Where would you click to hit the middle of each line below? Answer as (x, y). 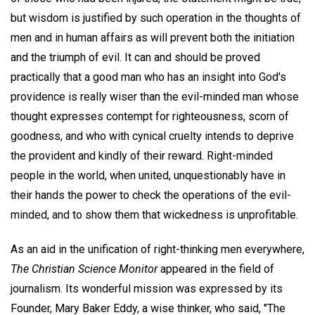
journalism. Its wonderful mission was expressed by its (147, 288)
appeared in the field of (216, 269)
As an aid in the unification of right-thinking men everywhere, (157, 249)
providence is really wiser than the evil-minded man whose (155, 96)
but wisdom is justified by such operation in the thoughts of (156, 18)
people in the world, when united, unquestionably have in (148, 175)
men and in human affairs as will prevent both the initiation (153, 37)
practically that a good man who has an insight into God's (148, 77)
